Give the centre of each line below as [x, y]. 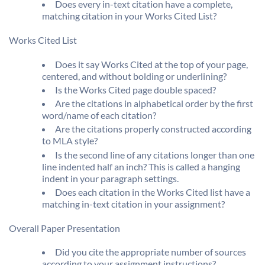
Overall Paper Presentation [64, 228]
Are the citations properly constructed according [153, 129]
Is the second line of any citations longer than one [155, 154]
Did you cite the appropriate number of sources [151, 252]
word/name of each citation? [99, 115]
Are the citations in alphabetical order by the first [154, 104]
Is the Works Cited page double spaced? [135, 89]
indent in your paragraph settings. [110, 178]
